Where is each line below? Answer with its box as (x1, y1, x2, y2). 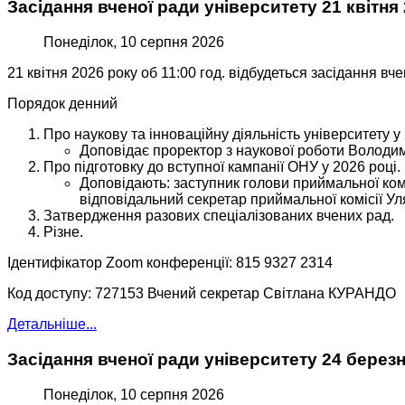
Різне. (43, 224, 83, 240)
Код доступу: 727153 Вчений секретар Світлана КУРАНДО (7, 286, 396, 302)
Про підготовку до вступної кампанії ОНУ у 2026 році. (43, 159, 400, 175)
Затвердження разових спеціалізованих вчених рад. (43, 208, 394, 224)
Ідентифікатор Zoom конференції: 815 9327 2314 (7, 255, 333, 271)
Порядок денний (7, 96, 118, 112)
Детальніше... (7, 316, 97, 333)
